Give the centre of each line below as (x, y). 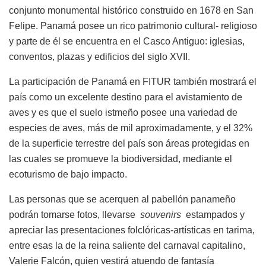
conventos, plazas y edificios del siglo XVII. (99, 56)
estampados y (214, 214)
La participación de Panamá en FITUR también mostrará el (133, 81)
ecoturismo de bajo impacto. (68, 174)
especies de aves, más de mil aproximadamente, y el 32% (131, 128)
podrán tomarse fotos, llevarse (75, 214)
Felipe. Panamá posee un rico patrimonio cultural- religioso (133, 26)
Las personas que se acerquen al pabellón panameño (122, 199)
